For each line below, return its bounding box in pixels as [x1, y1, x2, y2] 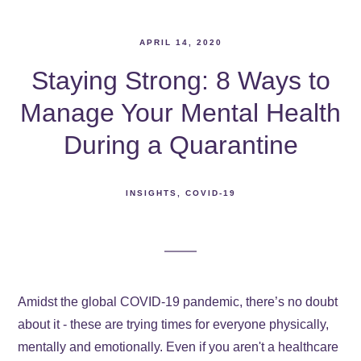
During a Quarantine [63, 130, 298, 160]
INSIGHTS [125, 188, 177, 197]
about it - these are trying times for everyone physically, [18, 317, 330, 331]
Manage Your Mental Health [20, 98, 341, 127]
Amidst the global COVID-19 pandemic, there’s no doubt [18, 294, 338, 309]
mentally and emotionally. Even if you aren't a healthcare [18, 339, 339, 354]
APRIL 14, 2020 [139, 37, 222, 47]
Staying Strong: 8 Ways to [31, 65, 330, 95]
